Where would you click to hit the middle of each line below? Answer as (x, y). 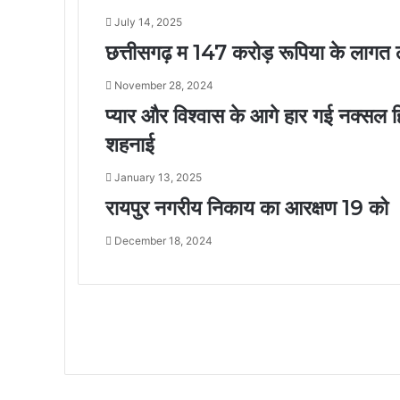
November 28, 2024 (164, 85)
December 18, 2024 (163, 240)
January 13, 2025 (158, 177)
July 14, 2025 (148, 21)
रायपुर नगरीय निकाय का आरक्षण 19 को (247, 208)
